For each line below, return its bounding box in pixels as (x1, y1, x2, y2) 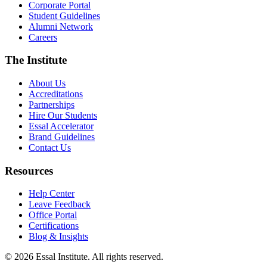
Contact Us (29, 142, 71, 153)
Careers (29, 32, 57, 42)
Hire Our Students (29, 110, 97, 120)
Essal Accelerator (29, 120, 94, 131)
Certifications (29, 221, 79, 231)
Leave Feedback (29, 199, 91, 210)
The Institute (5, 54, 67, 67)
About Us (29, 77, 66, 88)
